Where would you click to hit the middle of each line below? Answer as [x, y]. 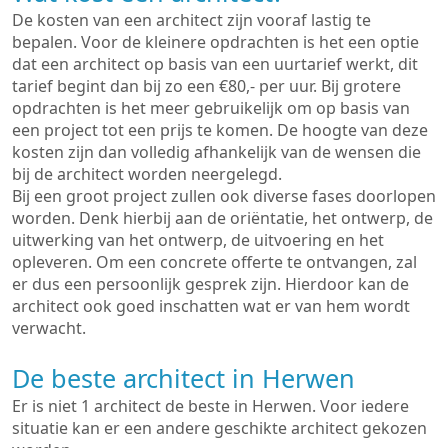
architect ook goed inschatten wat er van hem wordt [211, 306]
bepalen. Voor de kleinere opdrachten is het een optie [215, 42]
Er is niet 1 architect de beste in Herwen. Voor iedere [210, 406]
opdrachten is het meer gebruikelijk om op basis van [211, 108]
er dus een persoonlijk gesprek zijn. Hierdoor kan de [210, 284]
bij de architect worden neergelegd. [147, 174]
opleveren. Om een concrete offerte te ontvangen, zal [214, 262]
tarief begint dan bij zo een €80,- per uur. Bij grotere [206, 86]
